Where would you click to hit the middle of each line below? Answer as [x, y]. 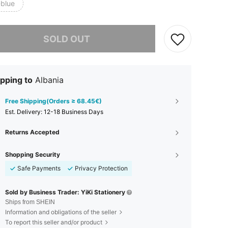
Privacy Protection [101, 168]
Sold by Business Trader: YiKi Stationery [65, 192]
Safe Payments [39, 168]
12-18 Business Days [74, 112]
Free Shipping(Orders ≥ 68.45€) [53, 101]
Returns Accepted [32, 132]
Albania [49, 80]
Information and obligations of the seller [61, 212]
